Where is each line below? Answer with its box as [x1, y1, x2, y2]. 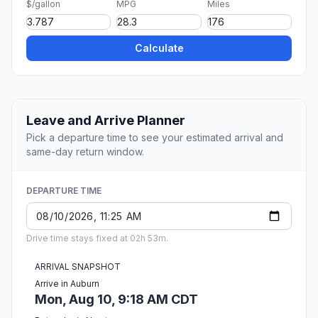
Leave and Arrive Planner [26, 113, 185, 128]
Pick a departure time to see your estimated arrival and [26, 131, 283, 144]
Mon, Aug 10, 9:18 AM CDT [35, 292, 198, 307]
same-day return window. [26, 146, 144, 158]
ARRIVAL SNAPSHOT [35, 261, 121, 273]
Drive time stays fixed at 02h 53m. [26, 233, 168, 244]
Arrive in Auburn [35, 278, 99, 290]
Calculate [134, 42, 184, 55]
